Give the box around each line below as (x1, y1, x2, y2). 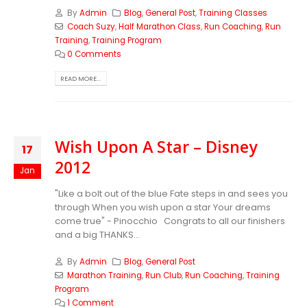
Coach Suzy (66, 21, 115, 32)
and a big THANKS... (55, 228, 140, 242)
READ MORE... (60, 73, 101, 83)
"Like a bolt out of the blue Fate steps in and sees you (55, 187, 288, 201)
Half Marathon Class (118, 21, 201, 32)
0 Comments (66, 48, 121, 60)
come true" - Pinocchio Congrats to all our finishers (55, 214, 285, 228)
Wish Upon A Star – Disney (55, 135, 258, 158)
